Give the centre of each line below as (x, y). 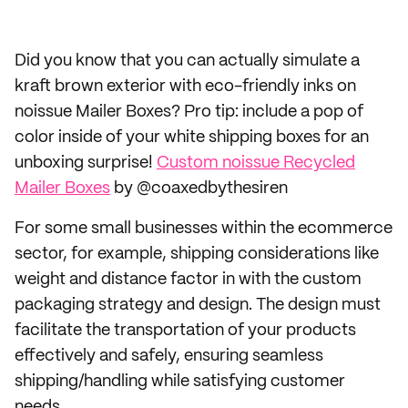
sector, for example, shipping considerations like (197, 254)
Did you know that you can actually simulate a (187, 61)
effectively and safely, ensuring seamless (169, 356)
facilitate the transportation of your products (185, 331)
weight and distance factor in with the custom (188, 280)
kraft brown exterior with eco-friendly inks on (185, 87)
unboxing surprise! (86, 163)
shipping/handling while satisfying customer (180, 382)
